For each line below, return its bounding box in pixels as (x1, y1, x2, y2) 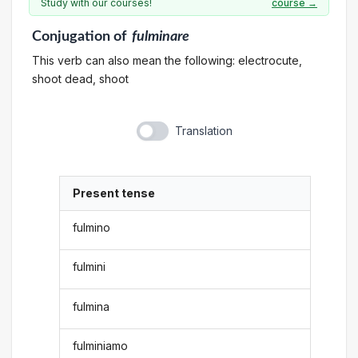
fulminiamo (73, 338, 129, 352)
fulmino (73, 220, 111, 234)
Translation (174, 124, 233, 138)
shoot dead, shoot (31, 71, 129, 86)
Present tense (73, 186, 156, 201)
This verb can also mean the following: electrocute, (31, 53, 302, 67)
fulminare (132, 30, 189, 43)
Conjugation (31, 30, 110, 43)
